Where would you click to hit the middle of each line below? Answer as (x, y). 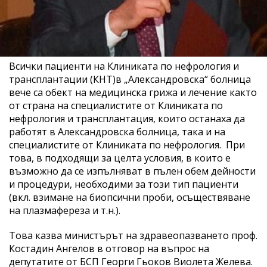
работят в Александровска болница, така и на (117, 131)
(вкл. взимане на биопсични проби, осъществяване (130, 197)
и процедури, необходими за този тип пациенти (124, 184)
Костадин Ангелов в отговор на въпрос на (109, 248)
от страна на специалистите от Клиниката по (116, 105)
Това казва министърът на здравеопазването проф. (133, 235)
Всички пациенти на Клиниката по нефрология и (124, 66)
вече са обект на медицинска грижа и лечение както (133, 92)
